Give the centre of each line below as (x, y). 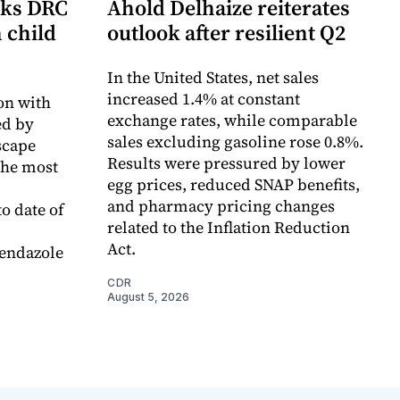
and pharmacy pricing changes (221, 205)
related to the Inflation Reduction (229, 227)
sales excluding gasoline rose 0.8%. (235, 141)
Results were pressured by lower (226, 162)
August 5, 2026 (148, 296)
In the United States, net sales (213, 77)
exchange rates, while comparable (232, 120)
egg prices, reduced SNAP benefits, (233, 184)
